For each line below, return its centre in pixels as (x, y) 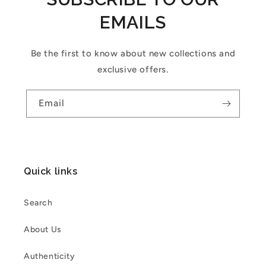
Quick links (51, 171)
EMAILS (133, 22)
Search (38, 203)
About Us (43, 229)
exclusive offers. (133, 69)
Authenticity (50, 256)
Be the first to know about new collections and (133, 53)
